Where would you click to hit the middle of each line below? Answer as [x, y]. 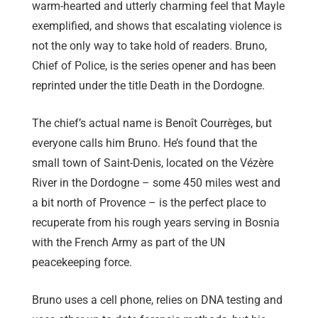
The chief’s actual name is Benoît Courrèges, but [152, 124]
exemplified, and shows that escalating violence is [157, 26]
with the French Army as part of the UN [128, 243]
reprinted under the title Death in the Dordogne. [148, 86]
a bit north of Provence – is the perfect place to [149, 203]
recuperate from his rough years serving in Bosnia [156, 223]
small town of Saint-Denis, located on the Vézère [153, 163]
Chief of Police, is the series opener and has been [154, 66]
